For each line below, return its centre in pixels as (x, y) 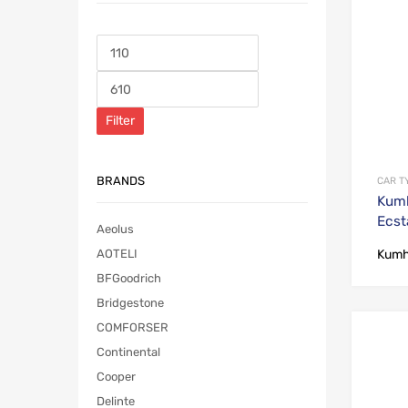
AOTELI (117, 254)
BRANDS (121, 180)
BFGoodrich (129, 279)
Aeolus (115, 229)
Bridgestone (130, 303)
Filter (120, 121)
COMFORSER (133, 328)
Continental (128, 352)
